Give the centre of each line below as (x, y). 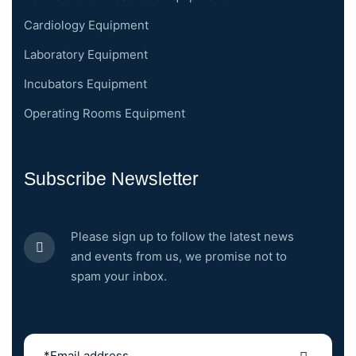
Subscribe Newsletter (111, 179)
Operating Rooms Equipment (104, 114)
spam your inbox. (119, 277)
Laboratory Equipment (86, 55)
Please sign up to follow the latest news (182, 237)
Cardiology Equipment (86, 25)
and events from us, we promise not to (179, 257)
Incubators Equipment (85, 84)
